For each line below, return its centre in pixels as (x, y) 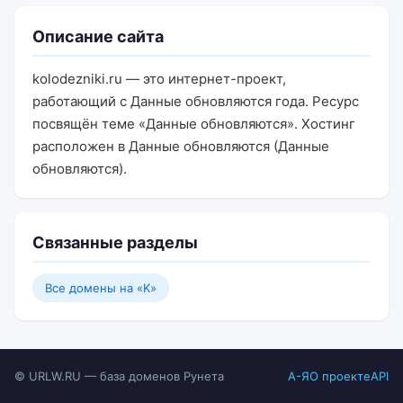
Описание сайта (98, 36)
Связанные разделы (115, 242)
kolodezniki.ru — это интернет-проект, (159, 79)
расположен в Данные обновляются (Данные (181, 146)
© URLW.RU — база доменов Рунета (119, 376)
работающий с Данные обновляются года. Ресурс (196, 101)
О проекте (340, 376)
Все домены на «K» (101, 288)
